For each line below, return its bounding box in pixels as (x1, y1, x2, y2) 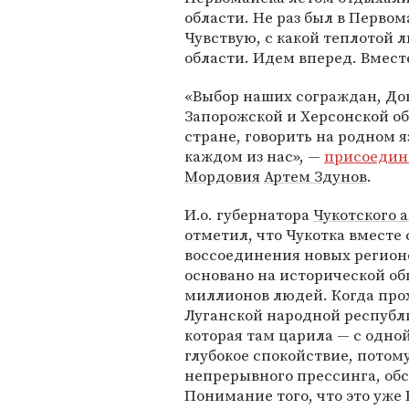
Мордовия (184, 165, 260, 187)
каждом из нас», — (184, 145, 324, 167)
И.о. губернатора (184, 204, 313, 225)
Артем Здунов (264, 165, 367, 187)
